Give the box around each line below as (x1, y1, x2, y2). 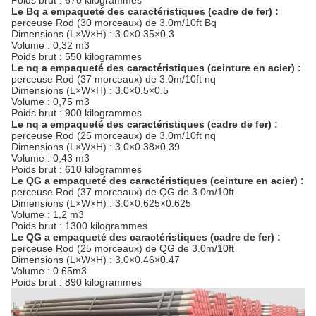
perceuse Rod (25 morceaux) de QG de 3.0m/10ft (11, 243, 234, 254)
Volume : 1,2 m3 (11, 209, 84, 220)
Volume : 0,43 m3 (11, 152, 90, 164)
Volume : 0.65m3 (11, 265, 87, 276)
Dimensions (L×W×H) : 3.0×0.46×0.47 (11, 254, 180, 265)
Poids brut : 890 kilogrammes (11, 276, 142, 288)
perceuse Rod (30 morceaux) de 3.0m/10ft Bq (11, 17, 217, 28)
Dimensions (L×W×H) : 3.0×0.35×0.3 (11, 28, 174, 39)
